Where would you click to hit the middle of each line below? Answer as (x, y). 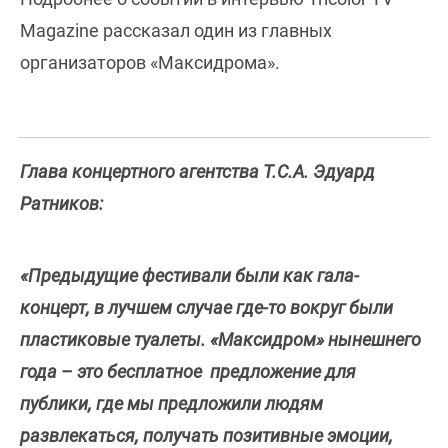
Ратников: (61, 204)
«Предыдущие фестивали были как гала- (189, 276)
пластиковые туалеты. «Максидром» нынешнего (220, 340)
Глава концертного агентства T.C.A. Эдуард (197, 172)
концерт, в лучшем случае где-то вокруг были (206, 308)
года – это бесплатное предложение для (188, 372)
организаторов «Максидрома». (150, 63)
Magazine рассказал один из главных (176, 31)
